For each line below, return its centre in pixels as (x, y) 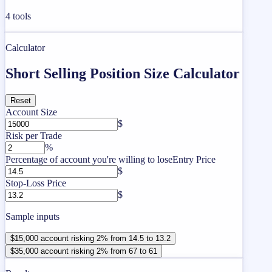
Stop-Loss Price (36, 183)
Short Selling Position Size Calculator (123, 73)
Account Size (31, 112)
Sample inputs (32, 216)
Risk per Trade (34, 135)
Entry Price (194, 159)
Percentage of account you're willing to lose (89, 159)
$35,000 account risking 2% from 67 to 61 (84, 251)
